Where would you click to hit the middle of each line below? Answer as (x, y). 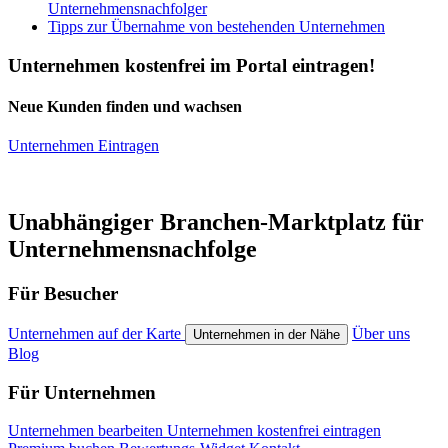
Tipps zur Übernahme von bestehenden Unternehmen (216, 27)
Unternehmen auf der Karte (96, 333)
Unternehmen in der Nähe (266, 334)
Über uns (381, 333)
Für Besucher (63, 294)
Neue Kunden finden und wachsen (125, 107)
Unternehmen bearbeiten (87, 431)
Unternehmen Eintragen (83, 146)
